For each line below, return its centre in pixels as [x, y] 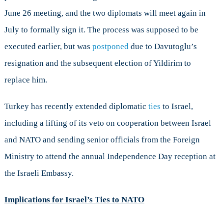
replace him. [26, 80]
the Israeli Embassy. [39, 173]
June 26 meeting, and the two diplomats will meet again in [105, 13]
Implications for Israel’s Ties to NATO [74, 199]
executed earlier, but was [48, 46]
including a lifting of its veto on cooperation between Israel [108, 123]
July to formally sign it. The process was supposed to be [101, 29]
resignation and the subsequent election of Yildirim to [97, 63]
